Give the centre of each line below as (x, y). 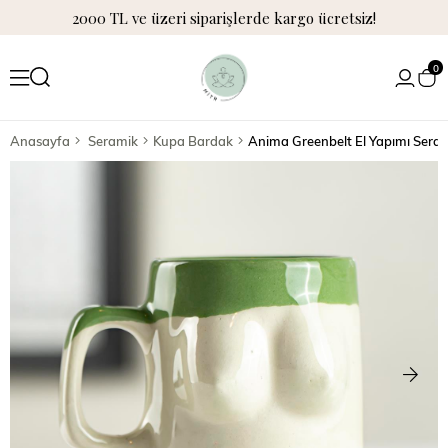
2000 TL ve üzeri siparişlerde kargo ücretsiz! (224, 17)
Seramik (113, 141)
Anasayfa (40, 141)
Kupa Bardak (193, 141)
